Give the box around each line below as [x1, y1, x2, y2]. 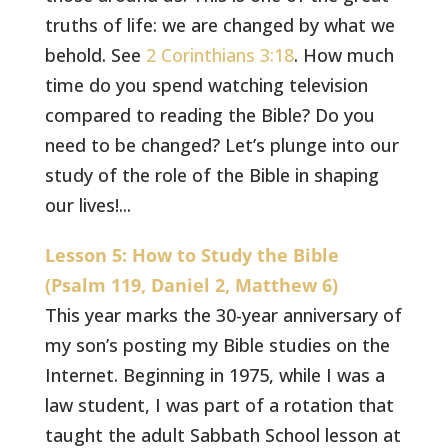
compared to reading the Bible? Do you [45, 103, 376, 127]
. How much [294, 43, 395, 67]
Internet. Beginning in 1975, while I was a [45, 363, 386, 387]
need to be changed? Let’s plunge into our [45, 133, 400, 157]
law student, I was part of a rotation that [45, 393, 395, 417]
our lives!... [45, 193, 132, 217]
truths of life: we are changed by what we [45, 13, 396, 37]
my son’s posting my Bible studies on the [45, 333, 391, 357]
